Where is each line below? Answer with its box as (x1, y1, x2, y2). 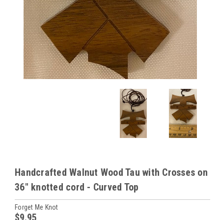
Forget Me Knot (15, 203, 58, 211)
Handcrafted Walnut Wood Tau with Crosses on (15, 166, 208, 178)
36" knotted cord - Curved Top (15, 181, 139, 193)
